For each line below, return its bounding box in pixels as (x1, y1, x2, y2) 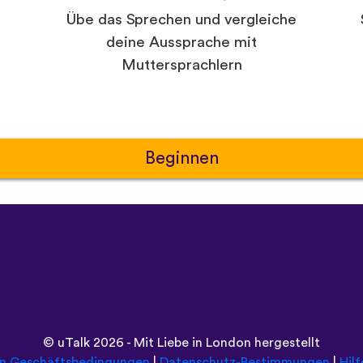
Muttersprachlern (121, 58, 242, 74)
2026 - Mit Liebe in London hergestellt (90, 335, 320, 349)
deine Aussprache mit (106, 35, 257, 51)
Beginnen (144, 150, 219, 168)
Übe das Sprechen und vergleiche (66, 12, 297, 28)
